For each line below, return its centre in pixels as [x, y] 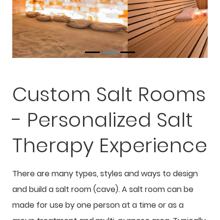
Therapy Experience [110, 145]
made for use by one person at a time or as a [98, 205]
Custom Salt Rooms [109, 94]
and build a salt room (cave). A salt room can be [103, 189]
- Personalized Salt [103, 120]
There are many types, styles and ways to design [105, 174]
